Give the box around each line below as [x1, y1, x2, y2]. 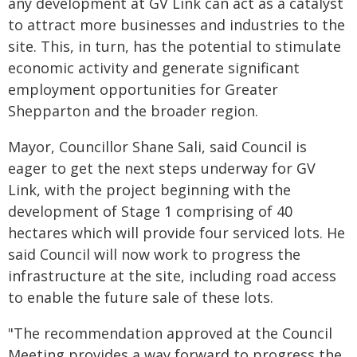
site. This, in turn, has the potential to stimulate [8, 36, 341, 56]
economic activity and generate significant [8, 57, 300, 77]
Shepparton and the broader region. [8, 100, 258, 120]
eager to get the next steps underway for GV [8, 158, 316, 178]
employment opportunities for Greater [8, 79, 278, 99]
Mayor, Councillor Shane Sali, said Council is [8, 136, 307, 156]
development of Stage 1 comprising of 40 [8, 201, 292, 221]
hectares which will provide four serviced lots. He [8, 222, 345, 242]
